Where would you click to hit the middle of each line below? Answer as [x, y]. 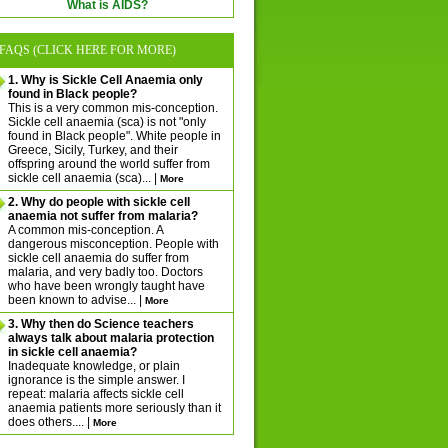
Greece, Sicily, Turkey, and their [92, 150]
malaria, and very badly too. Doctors [105, 272]
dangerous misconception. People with [113, 244]
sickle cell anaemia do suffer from [98, 258]
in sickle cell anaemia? [72, 352]
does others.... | [50, 422]
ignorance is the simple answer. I [96, 380]
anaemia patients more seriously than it [114, 408]
